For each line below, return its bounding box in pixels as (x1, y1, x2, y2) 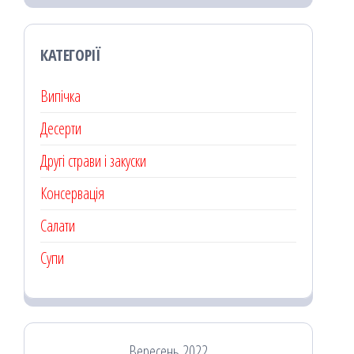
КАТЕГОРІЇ (40, 44, 101, 66)
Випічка (40, 85, 81, 107)
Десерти (40, 118, 81, 140)
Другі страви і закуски (40, 150, 146, 172)
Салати (40, 215, 75, 237)
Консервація (40, 183, 104, 205)
